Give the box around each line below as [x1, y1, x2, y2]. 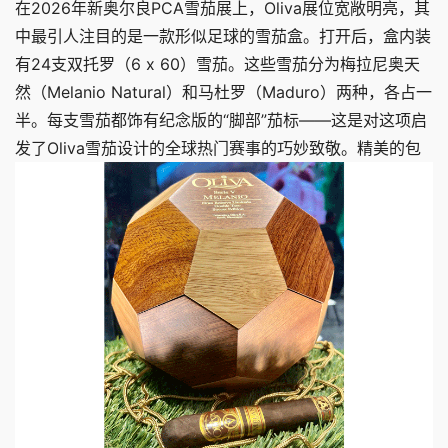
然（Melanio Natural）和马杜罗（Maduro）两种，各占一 [15, 82, 432, 103]
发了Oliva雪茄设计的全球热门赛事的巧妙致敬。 [15, 138, 357, 159]
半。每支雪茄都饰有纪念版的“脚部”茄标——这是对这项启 [15, 110, 427, 131]
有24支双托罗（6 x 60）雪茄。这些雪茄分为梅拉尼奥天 [15, 54, 420, 75]
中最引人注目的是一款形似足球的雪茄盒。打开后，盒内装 [15, 26, 431, 47]
